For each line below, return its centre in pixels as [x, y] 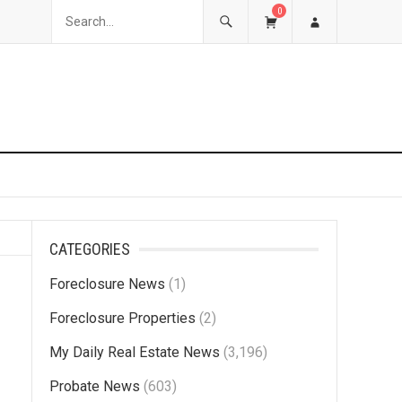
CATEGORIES [90, 249]
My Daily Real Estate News [135, 352]
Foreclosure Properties [122, 318]
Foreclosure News [107, 284]
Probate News [95, 386]
